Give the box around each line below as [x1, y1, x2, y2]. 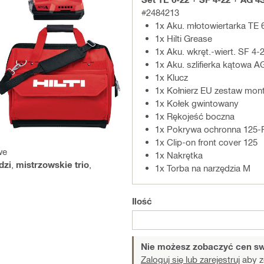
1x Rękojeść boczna [155, 111, 235, 121]
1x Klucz [155, 72, 188, 82]
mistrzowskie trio [16, 159, 89, 170]
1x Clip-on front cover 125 [155, 137, 258, 147]
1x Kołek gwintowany [155, 98, 239, 108]
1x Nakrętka [155, 150, 203, 160]
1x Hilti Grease [155, 33, 212, 44]
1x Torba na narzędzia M [155, 163, 250, 173]
